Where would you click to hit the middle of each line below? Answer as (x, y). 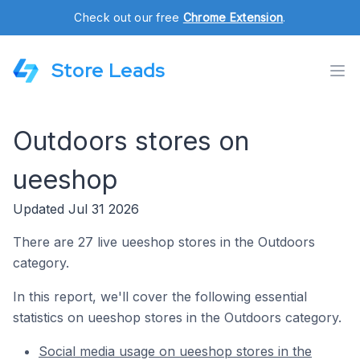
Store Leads (108, 70)
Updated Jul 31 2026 (76, 209)
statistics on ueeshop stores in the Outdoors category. (177, 317)
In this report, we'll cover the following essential (160, 297)
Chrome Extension (233, 17)
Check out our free (129, 17)
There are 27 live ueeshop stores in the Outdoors (164, 242)
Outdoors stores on (131, 141)
